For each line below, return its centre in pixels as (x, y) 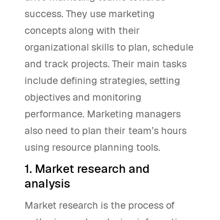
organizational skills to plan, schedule (109, 47)
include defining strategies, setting (102, 81)
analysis (47, 183)
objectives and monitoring (83, 97)
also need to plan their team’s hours (106, 131)
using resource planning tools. (92, 147)
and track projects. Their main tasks (106, 64)
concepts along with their (82, 30)
